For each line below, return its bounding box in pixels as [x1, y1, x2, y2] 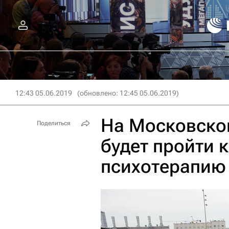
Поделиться [37, 120, 71, 127]
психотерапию [101, 156, 226, 177]
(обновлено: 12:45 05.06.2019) [77, 89, 179, 97]
